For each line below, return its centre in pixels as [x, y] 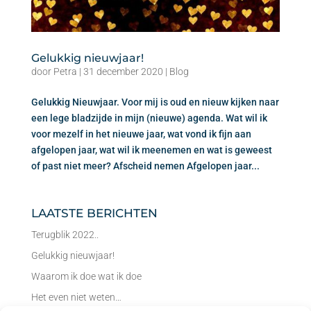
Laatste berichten [94, 212]
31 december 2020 [123, 72]
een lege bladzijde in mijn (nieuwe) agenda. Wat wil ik [149, 118]
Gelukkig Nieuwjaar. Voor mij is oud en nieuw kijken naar [155, 102]
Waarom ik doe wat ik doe [86, 277]
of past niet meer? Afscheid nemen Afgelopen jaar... [145, 166]
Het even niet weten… [76, 297]
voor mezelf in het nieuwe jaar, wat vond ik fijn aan [141, 134]
